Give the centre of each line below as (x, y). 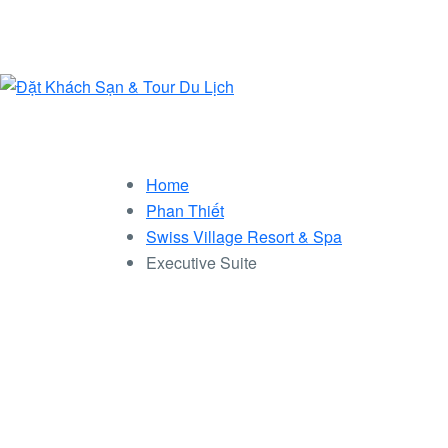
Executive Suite (201, 262)
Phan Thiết (185, 210)
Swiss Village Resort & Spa (244, 236)
